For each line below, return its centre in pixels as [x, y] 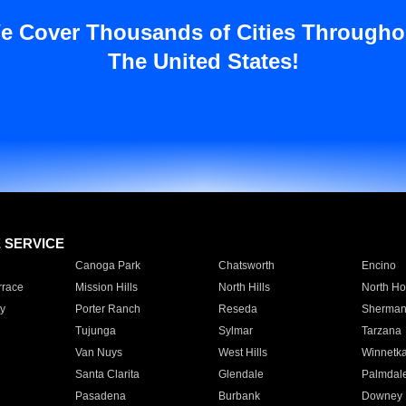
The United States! [203, 61]
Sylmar [235, 331]
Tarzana [381, 331]
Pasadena [100, 396]
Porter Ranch [107, 309]
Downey [382, 396]
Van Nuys [98, 353]
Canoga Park [107, 266]
